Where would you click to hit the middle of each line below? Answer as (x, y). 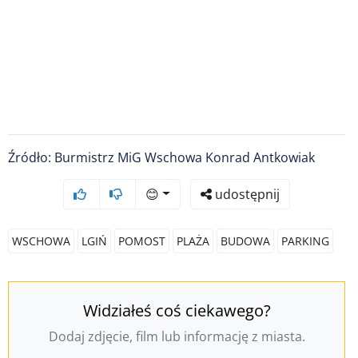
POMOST (142, 241)
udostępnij (245, 194)
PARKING (305, 241)
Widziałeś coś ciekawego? (177, 310)
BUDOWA (245, 241)
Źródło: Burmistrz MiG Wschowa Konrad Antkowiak (161, 157)
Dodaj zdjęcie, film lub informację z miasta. (177, 336)
